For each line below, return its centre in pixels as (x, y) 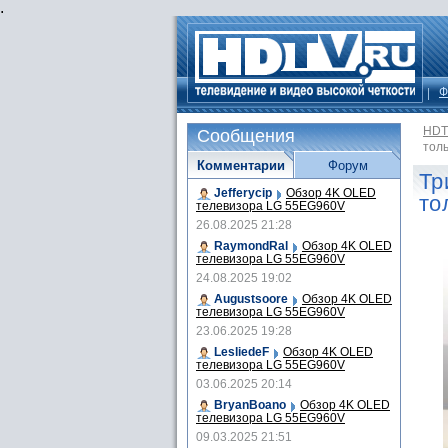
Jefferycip (243, 193)
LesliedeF (241, 352)
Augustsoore (251, 299)
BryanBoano (250, 405)
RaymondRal (251, 246)
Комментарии (240, 165)
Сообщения (246, 136)
